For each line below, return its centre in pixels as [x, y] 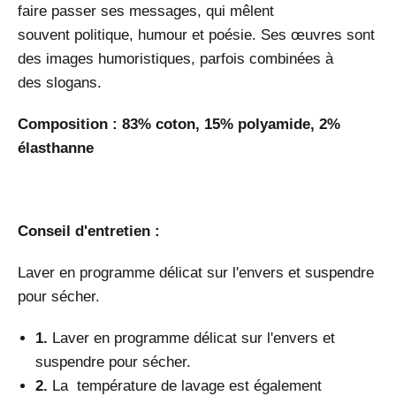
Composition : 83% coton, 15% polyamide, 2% [179, 124]
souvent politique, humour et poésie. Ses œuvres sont [196, 34]
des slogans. [60, 82]
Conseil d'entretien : [91, 231]
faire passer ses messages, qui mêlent [146, 11]
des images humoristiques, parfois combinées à [175, 58]
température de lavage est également [197, 385]
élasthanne [56, 148]
